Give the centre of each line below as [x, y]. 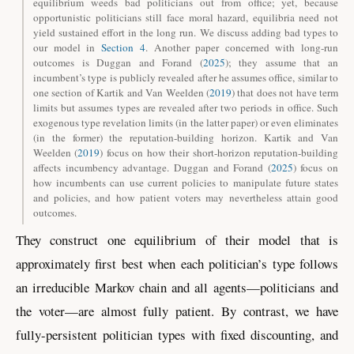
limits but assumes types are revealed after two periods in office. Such [186, 108]
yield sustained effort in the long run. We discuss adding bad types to [186, 33]
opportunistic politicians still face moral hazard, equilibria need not [186, 18]
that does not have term [286, 93]
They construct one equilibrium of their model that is [177, 239]
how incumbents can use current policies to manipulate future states [186, 183]
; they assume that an [283, 63]
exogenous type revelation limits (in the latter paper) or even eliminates [186, 123]
